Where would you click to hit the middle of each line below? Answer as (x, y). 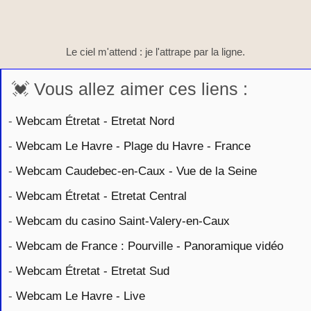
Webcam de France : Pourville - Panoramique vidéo (150, 246)
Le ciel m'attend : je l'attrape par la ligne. (155, 52)
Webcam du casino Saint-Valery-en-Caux (123, 221)
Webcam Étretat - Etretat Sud (93, 271)
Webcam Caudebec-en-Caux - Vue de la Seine (136, 171)
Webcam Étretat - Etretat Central (101, 196)
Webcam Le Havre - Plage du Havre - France (133, 146)
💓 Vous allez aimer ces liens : (130, 89)
